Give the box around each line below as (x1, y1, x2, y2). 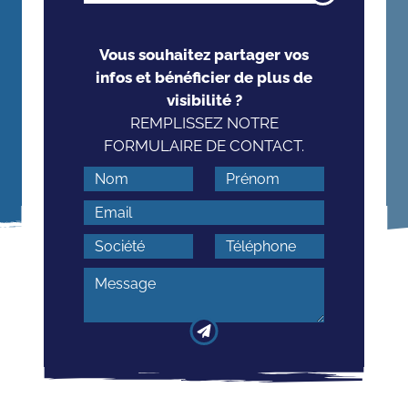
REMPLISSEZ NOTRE (129, 113, 279, 132)
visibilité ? (166, 90, 242, 109)
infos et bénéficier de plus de (96, 67, 312, 87)
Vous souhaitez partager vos (99, 45, 309, 64)
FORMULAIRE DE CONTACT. (104, 136, 304, 155)
